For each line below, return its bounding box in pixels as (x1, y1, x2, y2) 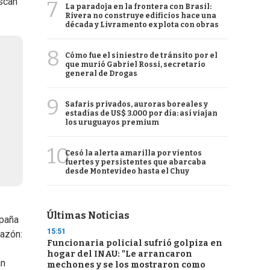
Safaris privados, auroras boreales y (65, 100, 208, 108)
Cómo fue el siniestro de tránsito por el (65, 51, 218, 60)
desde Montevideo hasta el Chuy (65, 167, 189, 175)
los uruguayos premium (65, 118, 159, 127)
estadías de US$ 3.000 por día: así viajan (65, 109, 218, 118)
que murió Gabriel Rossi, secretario (65, 60, 206, 69)
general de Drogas (65, 69, 137, 78)
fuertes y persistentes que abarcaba (65, 158, 206, 166)
